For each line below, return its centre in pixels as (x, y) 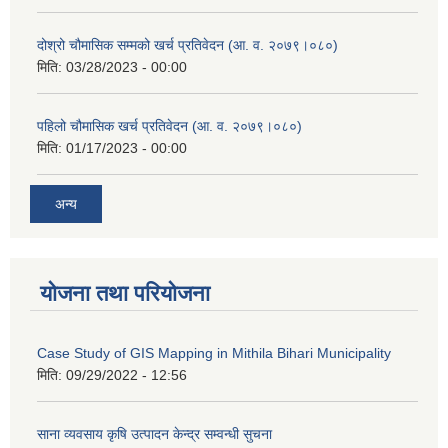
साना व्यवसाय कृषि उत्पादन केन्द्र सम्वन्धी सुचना (154, 434)
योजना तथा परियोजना (125, 294)
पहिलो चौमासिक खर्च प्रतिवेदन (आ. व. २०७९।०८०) (169, 125)
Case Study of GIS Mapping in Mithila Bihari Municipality (214, 353)
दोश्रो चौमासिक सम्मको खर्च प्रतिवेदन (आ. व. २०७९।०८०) (187, 44)
